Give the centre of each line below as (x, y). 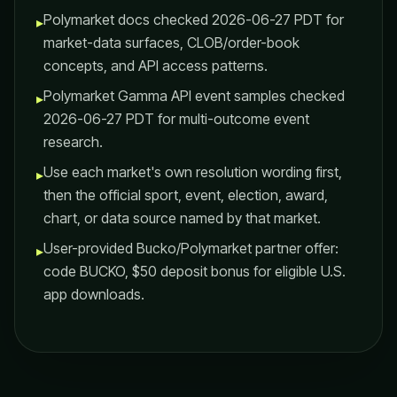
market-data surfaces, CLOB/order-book (171, 43)
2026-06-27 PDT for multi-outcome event (176, 119)
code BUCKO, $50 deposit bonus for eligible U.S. (195, 271)
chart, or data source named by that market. (182, 218)
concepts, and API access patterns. (156, 66)
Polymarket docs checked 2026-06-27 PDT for (194, 19)
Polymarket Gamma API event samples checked (194, 96)
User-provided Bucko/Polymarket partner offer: (191, 248)
